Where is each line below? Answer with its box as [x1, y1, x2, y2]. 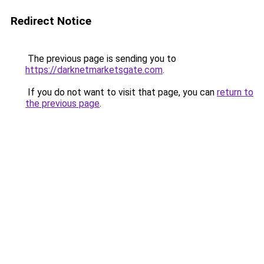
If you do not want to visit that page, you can [25, 87, 217, 98]
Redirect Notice [11, 14, 91, 28]
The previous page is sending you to [25, 53, 176, 64]
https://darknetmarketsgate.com [25, 64, 163, 75]
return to [217, 87, 253, 98]
